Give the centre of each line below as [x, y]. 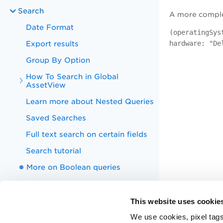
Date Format [50, 27]
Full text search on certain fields [87, 134]
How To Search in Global [72, 76]
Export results [53, 44]
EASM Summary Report [62, 200]
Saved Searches [56, 118]
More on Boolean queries [74, 167]
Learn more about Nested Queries [90, 101]
